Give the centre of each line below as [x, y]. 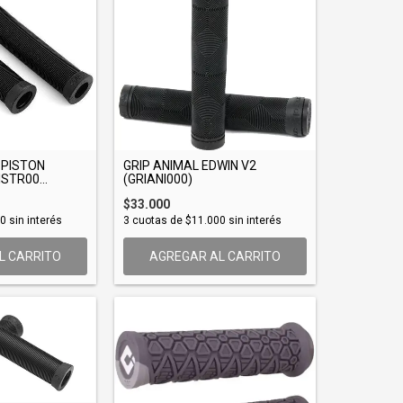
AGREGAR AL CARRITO [215, 256]
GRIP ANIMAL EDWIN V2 [190, 165]
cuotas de [157, 220]
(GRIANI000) [158, 179]
